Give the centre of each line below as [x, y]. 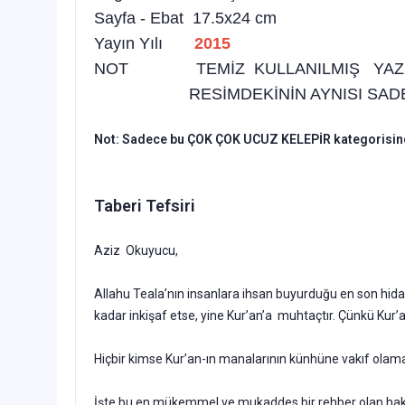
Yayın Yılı [144, 43]
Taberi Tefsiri [146, 205]
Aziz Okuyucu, [136, 250]
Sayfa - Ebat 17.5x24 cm [185, 18]
